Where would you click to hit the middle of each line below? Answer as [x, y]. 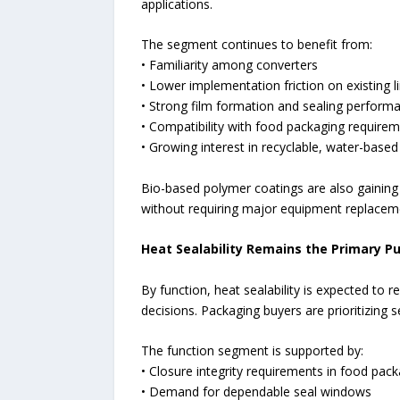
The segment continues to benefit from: [256, 45]
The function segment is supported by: [252, 350]
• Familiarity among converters [229, 65]
